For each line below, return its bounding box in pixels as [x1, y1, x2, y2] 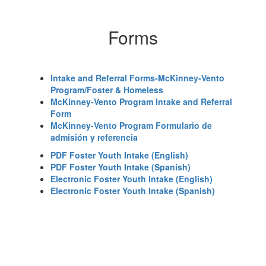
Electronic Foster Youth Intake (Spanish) [50, 185, 215, 197]
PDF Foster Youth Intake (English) [50, 149, 188, 161]
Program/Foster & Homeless [50, 84, 163, 96]
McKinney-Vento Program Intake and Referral [50, 96, 232, 107]
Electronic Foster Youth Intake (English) [50, 173, 213, 185]
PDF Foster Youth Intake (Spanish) [50, 161, 191, 173]
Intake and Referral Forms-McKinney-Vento [50, 72, 224, 84]
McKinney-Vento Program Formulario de [50, 119, 212, 131]
